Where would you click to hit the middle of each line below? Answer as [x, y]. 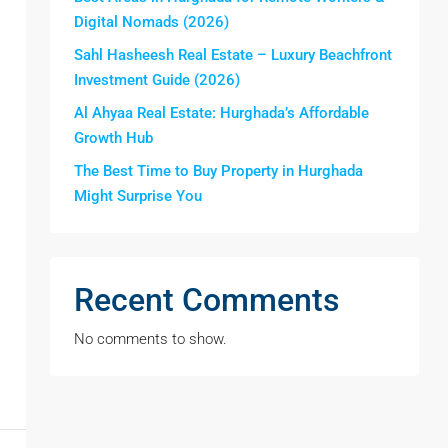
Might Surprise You [138, 196]
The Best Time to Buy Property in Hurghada [218, 171]
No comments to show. [150, 339]
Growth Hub [113, 138]
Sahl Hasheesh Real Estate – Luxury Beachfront [233, 55]
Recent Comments [206, 300]
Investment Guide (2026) [157, 80]
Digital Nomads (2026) [151, 22]
